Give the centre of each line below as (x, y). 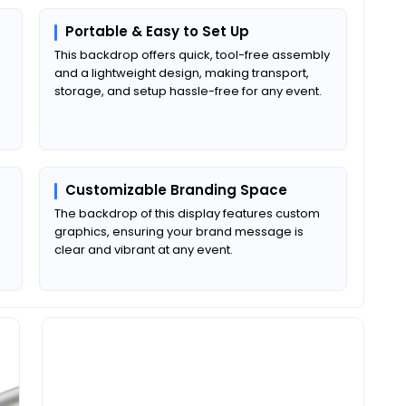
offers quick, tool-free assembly (234, 54)
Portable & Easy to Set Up (157, 31)
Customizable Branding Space (176, 189)
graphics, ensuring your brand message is (179, 231)
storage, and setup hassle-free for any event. (188, 91)
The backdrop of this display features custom (187, 213)
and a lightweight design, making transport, (182, 72)
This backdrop (97, 54)
